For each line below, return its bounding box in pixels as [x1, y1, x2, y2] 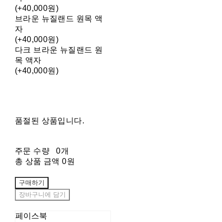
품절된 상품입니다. [14, 116, 85, 125]
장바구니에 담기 [18, 191, 66, 199]
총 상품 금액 [14, 157, 60, 166]
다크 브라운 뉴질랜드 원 [14, 46, 103, 55]
